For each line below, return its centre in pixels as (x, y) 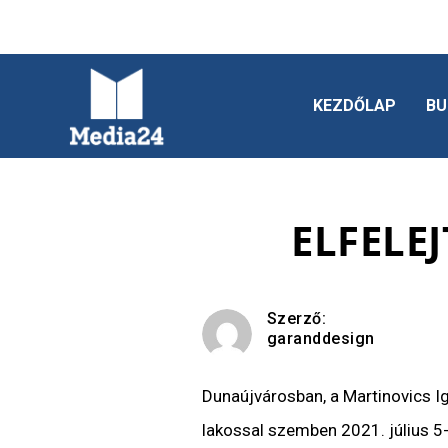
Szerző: (296, 319)
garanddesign (320, 339)
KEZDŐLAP (354, 105)
